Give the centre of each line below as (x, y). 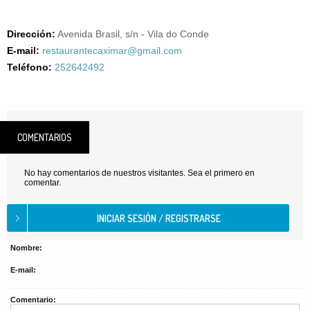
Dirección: (31, 34)
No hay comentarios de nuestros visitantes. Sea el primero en (139, 173)
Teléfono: (29, 67)
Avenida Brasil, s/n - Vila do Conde (133, 34)
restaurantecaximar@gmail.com (112, 51)
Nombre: (26, 248)
